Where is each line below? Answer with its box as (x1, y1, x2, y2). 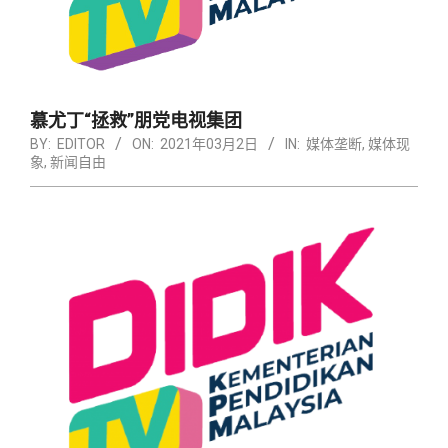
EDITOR (57, 135, 105, 152)
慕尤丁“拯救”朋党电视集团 (30, 109, 242, 131)
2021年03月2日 (160, 135, 258, 152)
